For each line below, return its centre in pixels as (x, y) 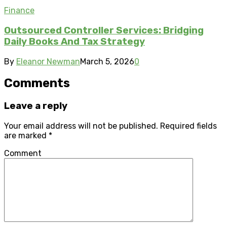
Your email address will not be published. (81, 126)
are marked (26, 136)
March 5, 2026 (107, 61)
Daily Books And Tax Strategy (74, 41)
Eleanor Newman (48, 61)
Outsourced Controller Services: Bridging (104, 30)
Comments (37, 83)
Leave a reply (36, 106)
